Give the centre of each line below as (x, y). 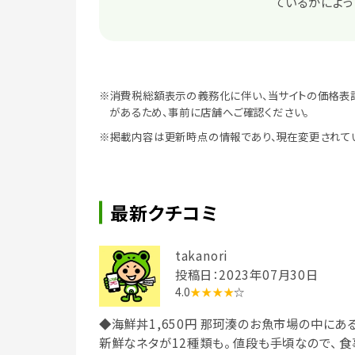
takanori (202, 255)
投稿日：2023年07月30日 (246, 274)
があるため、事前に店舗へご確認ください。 (210, 111)
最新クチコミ (164, 212)
